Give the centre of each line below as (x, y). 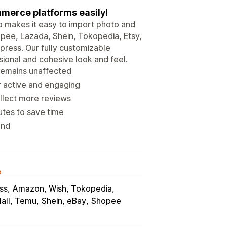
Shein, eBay (64, 200)
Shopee (106, 200)
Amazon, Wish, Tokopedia (62, 188)
